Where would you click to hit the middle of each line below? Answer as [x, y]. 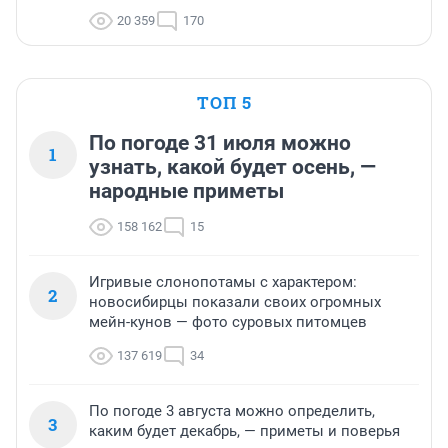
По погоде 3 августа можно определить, [232, 411]
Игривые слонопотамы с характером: [223, 282]
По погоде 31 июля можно [220, 143]
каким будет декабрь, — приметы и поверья [244, 431]
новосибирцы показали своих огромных [235, 302]
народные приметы [186, 191]
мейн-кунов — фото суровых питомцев [228, 322]
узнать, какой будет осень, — [232, 167]
